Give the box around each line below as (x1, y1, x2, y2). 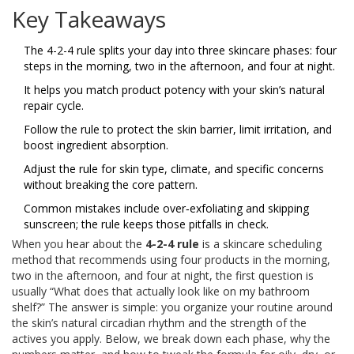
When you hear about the (12, 236, 145, 252)
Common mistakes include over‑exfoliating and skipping (24, 201, 309, 217)
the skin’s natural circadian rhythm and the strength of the (12, 315, 307, 331)
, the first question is (209, 268, 314, 284)
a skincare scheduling (213, 236, 322, 252)
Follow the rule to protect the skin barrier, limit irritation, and (24, 122, 332, 137)
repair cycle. (24, 98, 84, 114)
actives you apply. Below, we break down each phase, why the (12, 331, 330, 347)
